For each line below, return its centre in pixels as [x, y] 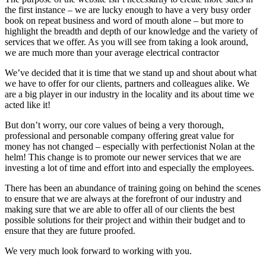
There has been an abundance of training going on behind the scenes [133, 188]
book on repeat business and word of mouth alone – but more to [124, 20]
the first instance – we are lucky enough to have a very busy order [128, 9]
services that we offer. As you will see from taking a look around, [126, 42]
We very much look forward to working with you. [98, 251]
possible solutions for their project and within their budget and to [125, 220]
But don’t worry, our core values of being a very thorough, [114, 125]
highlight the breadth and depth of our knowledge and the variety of [131, 31]
